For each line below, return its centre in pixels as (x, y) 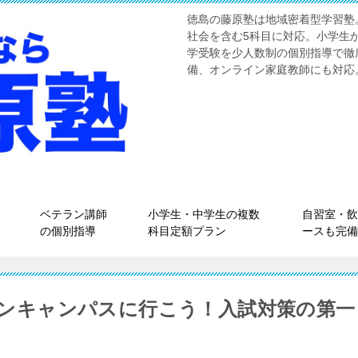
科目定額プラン (187, 231)
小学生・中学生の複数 (204, 214)
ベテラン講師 (74, 214)
